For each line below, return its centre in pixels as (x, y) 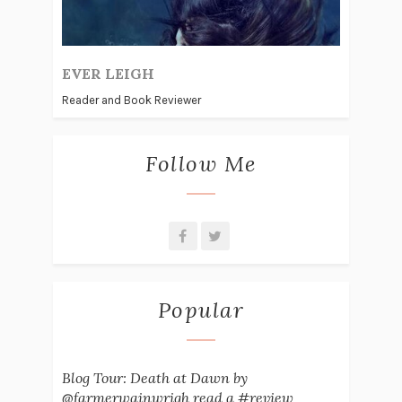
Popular (201, 310)
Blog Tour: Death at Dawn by (154, 378)
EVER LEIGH (108, 74)
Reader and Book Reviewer (131, 100)
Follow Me (201, 164)
